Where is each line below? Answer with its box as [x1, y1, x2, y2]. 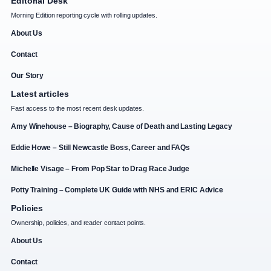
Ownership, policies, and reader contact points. [11, 219, 146, 227]
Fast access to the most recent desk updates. [11, 105, 144, 113]
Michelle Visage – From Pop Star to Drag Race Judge [11, 165, 189, 174]
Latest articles [11, 89, 69, 99]
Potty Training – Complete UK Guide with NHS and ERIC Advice [11, 186, 224, 195]
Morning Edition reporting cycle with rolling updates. [11, 11, 157, 19]
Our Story [11, 71, 44, 80]
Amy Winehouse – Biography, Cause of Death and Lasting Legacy [11, 122, 232, 131]
